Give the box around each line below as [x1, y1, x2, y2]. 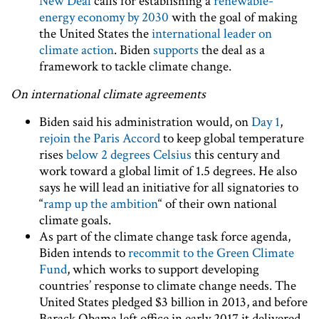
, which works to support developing [67, 260, 259, 278]
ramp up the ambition [43, 194, 158, 213]
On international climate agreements [11, 85, 206, 103]
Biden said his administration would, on [39, 113, 251, 131]
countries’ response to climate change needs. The [39, 276, 296, 295]
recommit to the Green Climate [128, 244, 294, 262]
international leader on [152, 24, 272, 43]
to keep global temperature [160, 129, 304, 147]
